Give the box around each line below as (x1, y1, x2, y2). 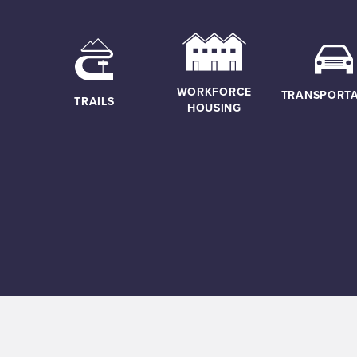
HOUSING (186, 99, 241, 116)
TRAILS (74, 93, 115, 110)
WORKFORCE (176, 83, 252, 100)
